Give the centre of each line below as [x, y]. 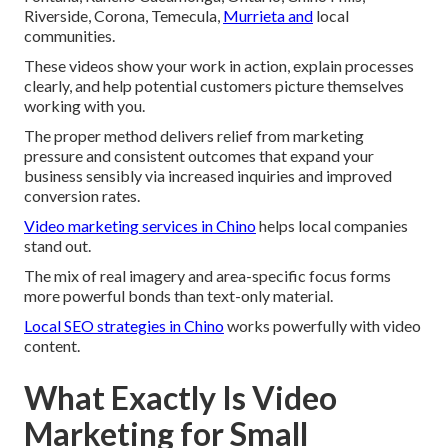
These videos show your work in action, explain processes [219, 66]
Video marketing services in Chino [140, 226]
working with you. [84, 106]
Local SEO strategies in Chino [124, 326]
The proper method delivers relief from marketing [194, 136]
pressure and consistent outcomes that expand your [199, 156]
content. [52, 346]
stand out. [57, 246]
